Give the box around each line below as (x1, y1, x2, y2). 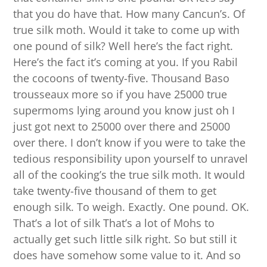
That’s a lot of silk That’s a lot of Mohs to (13, 216, 215, 231)
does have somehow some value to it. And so (13, 248, 241, 263)
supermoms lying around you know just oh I (13, 103, 235, 118)
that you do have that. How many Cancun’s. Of (13, 7, 246, 21)
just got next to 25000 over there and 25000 (13, 119, 231, 134)
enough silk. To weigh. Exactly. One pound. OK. (13, 200, 250, 215)
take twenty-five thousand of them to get (13, 184, 217, 198)
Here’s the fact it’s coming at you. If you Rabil (13, 55, 238, 70)
